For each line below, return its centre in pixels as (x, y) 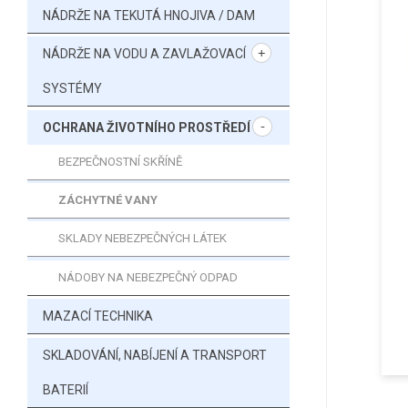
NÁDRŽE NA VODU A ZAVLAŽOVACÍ (144, 54)
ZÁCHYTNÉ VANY (108, 200)
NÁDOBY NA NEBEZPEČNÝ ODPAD (148, 277)
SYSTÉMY (72, 89)
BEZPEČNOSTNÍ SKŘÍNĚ (120, 161)
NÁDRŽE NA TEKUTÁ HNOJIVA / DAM (149, 15)
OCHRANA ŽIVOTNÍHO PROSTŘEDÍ (147, 127)
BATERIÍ (66, 389)
